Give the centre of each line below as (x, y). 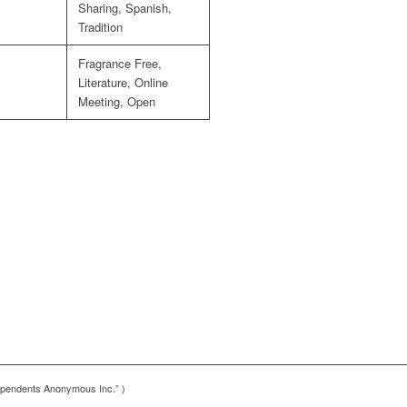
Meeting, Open (117, 101)
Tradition (100, 27)
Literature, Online (123, 82)
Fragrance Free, (120, 63)
